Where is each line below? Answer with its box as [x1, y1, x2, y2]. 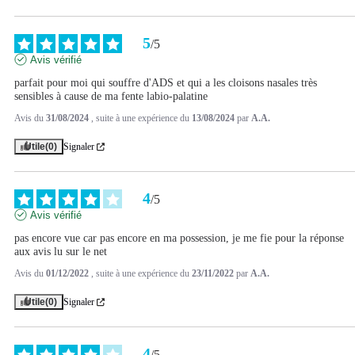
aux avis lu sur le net [14, 246, 107, 258]
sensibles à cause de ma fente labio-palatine [14, 90, 208, 103]
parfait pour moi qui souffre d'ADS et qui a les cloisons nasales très [14, 77, 317, 90]
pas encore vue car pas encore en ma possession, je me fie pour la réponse [14, 232, 344, 245]
